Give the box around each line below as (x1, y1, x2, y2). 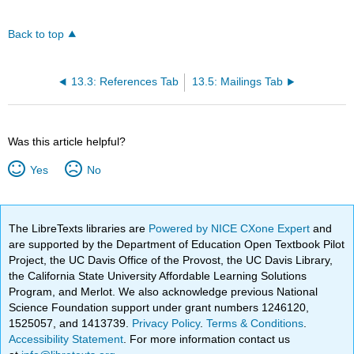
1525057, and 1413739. (9, 316, 133, 330)
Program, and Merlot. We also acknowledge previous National (9, 284, 318, 298)
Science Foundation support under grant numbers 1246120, (9, 300, 310, 314)
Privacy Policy (132, 316, 201, 330)
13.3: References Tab (70, 75, 179, 88)
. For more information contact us (123, 332, 291, 345)
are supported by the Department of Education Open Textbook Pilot (9, 237, 345, 250)
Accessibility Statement (9, 332, 124, 345)
